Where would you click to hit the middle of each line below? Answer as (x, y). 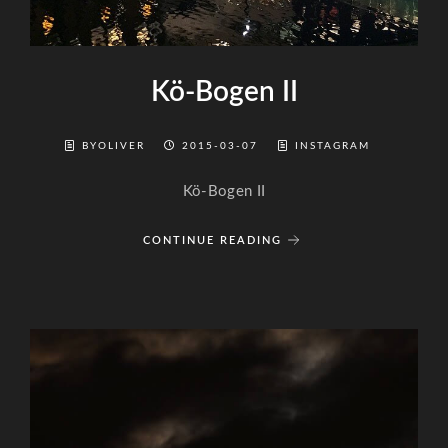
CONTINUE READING (212, 240)
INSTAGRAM (332, 146)
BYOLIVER (116, 146)
